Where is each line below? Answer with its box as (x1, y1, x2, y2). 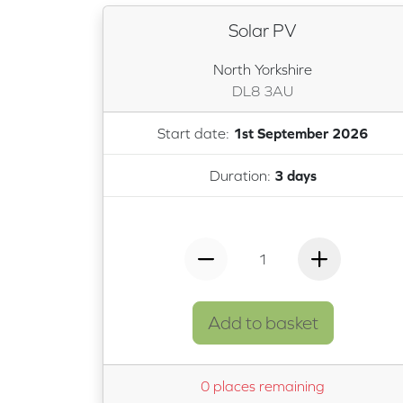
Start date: (157, 124, 233, 141)
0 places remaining (201, 378, 325, 395)
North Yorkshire (213, 60, 312, 77)
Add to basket (207, 312, 318, 333)
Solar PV (228, 20, 297, 40)
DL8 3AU (232, 82, 293, 99)
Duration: (209, 167, 274, 184)
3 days (273, 167, 317, 184)
